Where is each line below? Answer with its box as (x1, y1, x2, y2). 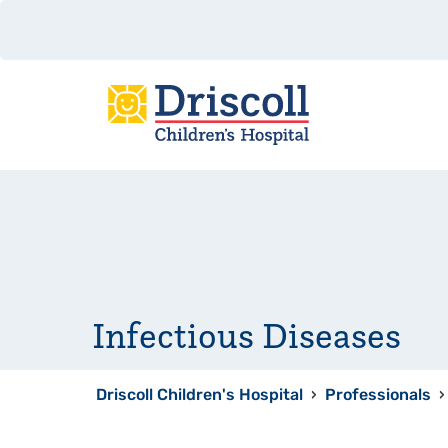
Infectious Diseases (92, 313, 401, 357)
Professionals (325, 388, 431, 404)
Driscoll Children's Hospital (96, 388, 303, 404)
